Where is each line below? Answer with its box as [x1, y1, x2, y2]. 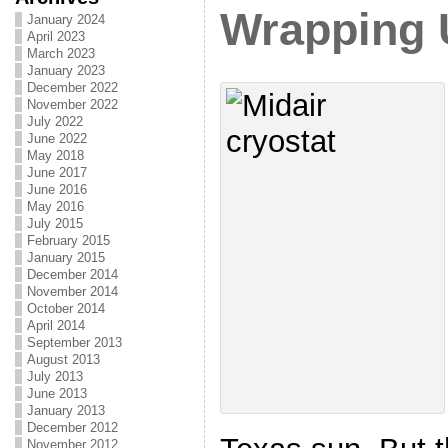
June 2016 [26, 182, 87, 197]
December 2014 [26, 267, 118, 282]
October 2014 [26, 301, 105, 316]
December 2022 [26, 80, 118, 95]
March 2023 [26, 46, 95, 61]
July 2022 [26, 114, 83, 129]
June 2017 [26, 165, 87, 180]
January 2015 [26, 250, 105, 265]
